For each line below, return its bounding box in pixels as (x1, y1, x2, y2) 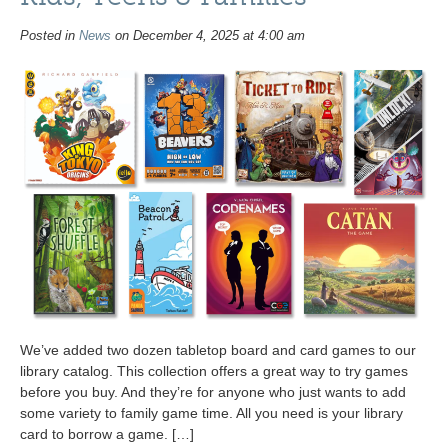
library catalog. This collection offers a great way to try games (20, 363, 408, 380)
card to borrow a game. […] (20, 426, 194, 443)
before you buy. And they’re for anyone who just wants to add (20, 384, 406, 401)
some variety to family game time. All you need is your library (20, 405, 403, 422)
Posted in (20, 29, 79, 44)
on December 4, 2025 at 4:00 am (111, 29, 305, 44)
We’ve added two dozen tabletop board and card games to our (20, 342, 416, 359)
